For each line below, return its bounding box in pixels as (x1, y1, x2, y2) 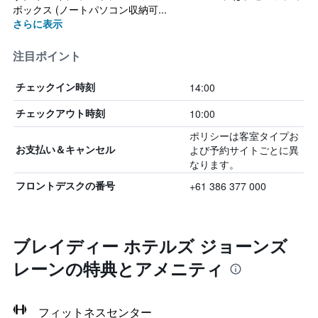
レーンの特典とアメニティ (13, 256, 224, 280)
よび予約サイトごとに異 (189, 143, 299, 157)
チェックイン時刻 (16, 81, 95, 93)
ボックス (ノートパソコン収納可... (13, 2, 167, 16)
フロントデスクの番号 (16, 180, 115, 192)
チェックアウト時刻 (16, 107, 105, 119)
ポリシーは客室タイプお (189, 128, 299, 143)
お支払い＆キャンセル (16, 143, 115, 155)
